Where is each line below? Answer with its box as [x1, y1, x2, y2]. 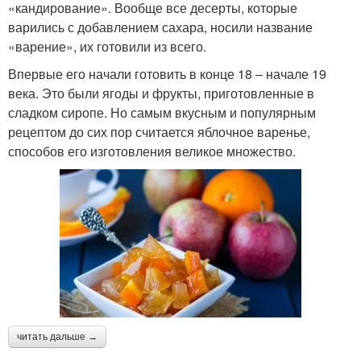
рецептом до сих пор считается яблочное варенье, [8, 122, 310, 141]
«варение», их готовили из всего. [8, 36, 206, 56]
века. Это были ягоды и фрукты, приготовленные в [8, 83, 314, 102]
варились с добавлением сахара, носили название [8, 17, 313, 36]
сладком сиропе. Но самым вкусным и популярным [8, 102, 316, 122]
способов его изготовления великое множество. [8, 141, 296, 160]
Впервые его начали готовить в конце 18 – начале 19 [8, 64, 326, 83]
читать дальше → [17, 330, 98, 342]
